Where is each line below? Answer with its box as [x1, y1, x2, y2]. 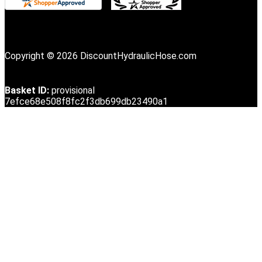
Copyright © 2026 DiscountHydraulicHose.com [5, 50, 196, 61]
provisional [51, 84, 95, 96]
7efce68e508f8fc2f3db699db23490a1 [5, 95, 168, 107]
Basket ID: [5, 84, 49, 96]
